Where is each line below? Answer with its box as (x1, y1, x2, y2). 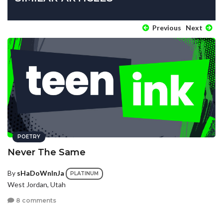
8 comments (14, 196, 56, 204)
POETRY (17, 133, 40, 140)
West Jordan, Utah (7, 180, 66, 189)
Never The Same (7, 147, 86, 158)
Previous (151, 23, 181, 32)
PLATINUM (70, 170, 99, 177)
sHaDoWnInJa (17, 169, 64, 178)
